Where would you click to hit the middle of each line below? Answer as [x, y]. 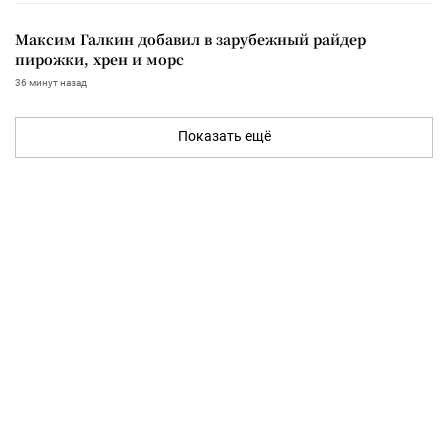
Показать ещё [224, 135]
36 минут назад [51, 82]
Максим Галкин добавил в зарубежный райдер [190, 38]
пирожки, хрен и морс [99, 58]
